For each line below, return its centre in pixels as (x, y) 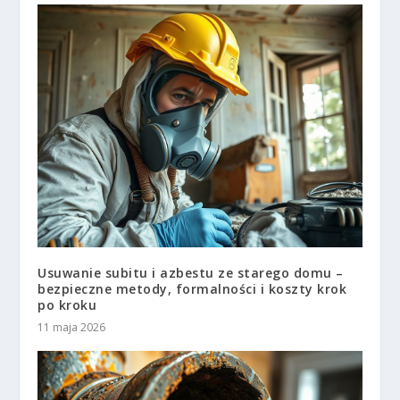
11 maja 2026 (72, 328)
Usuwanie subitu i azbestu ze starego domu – (191, 273)
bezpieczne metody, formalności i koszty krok (192, 289)
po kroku (67, 305)
